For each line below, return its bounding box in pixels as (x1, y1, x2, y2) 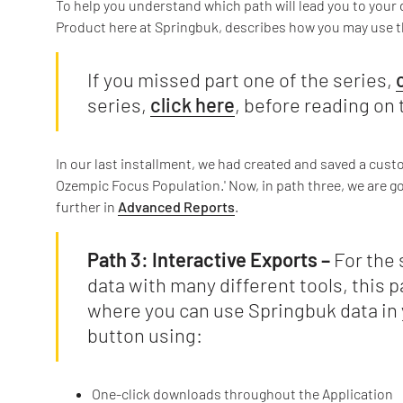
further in (56, 197, 118, 215)
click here (150, 92, 235, 116)
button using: (87, 322, 202, 346)
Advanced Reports (118, 197, 235, 215)
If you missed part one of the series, (87, 67, 396, 91)
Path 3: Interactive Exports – (87, 246, 330, 271)
